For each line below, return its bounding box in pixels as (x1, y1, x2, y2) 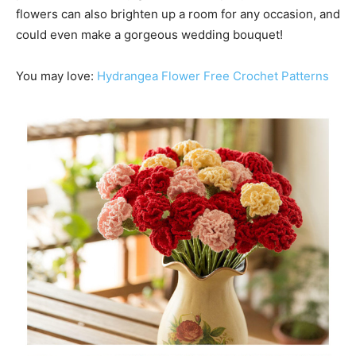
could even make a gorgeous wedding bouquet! (16, 27, 283, 42)
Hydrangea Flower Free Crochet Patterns (97, 68, 329, 83)
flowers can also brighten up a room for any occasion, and (16, 6, 340, 21)
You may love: (16, 68, 97, 83)
